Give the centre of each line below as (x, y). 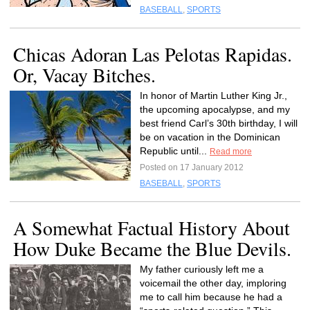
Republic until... (175, 151)
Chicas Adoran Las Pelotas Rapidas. (153, 54)
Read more (231, 152)
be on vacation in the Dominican (210, 137)
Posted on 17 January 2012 (192, 167)
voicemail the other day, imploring (213, 283)
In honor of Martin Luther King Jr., (213, 95)
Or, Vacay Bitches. (84, 75)
